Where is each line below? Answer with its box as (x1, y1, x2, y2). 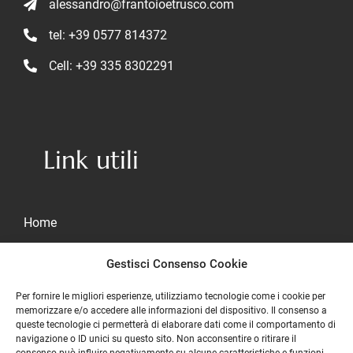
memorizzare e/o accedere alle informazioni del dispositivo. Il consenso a (16, 305, 327, 316)
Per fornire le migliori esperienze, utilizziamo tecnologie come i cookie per (16, 291, 325, 302)
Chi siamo (24, 245, 80, 261)
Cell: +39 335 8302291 (49, 58, 175, 73)
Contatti (24, 307, 68, 322)
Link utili (43, 143, 139, 176)
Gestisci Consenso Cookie (106, 257, 247, 271)
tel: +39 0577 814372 (49, 27, 168, 43)
